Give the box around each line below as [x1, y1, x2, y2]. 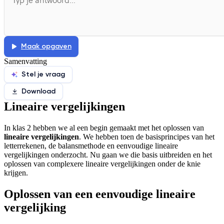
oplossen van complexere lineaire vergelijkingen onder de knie [4, 159, 200, 168]
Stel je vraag [21, 70, 65, 79]
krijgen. [4, 168, 28, 177]
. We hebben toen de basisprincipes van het [79, 132, 214, 141]
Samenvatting [4, 56, 47, 65]
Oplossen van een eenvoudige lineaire [4, 187, 195, 200]
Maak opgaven [21, 42, 71, 51]
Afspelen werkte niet [19, 6, 90, 15]
